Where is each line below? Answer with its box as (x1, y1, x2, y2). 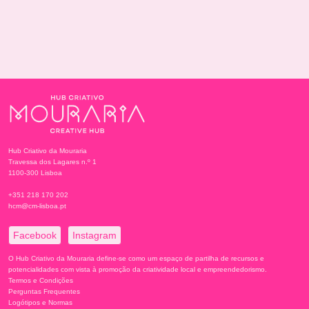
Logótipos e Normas (8, 299, 72, 307)
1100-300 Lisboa (8, 169, 62, 177)
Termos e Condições (8, 277, 73, 285)
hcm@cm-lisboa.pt (8, 202, 66, 210)
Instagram (72, 230, 117, 241)
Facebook (13, 230, 57, 241)
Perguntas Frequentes (8, 288, 80, 296)
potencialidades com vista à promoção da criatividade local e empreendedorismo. (8, 266, 267, 274)
